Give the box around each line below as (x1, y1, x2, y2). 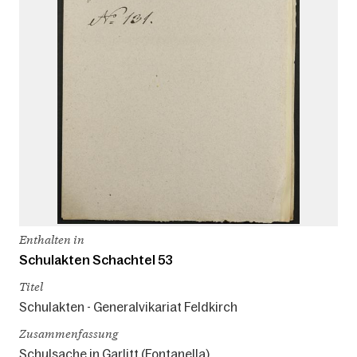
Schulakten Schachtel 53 (19, 252, 173, 267)
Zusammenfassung (19, 325, 118, 341)
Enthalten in (19, 231, 84, 247)
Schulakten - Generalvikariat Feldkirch (19, 299, 237, 314)
